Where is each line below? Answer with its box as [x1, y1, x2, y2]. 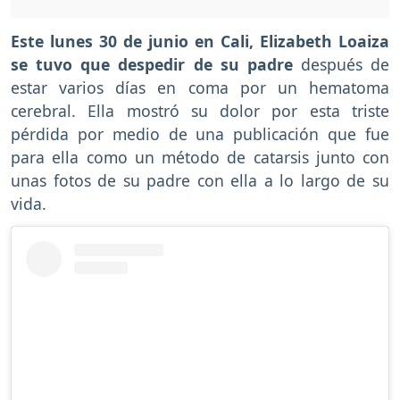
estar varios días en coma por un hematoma [11, 77, 389, 99]
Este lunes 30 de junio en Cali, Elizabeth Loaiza [11, 30, 389, 53]
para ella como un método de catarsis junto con [11, 146, 389, 169]
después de [300, 54, 389, 76]
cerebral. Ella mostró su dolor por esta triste [11, 100, 389, 122]
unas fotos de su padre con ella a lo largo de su [11, 170, 389, 192]
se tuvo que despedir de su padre [11, 54, 301, 76]
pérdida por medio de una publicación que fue [11, 123, 389, 146]
